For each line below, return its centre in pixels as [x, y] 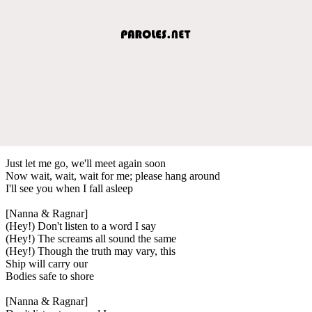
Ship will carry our [47, 263]
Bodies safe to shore [50, 276]
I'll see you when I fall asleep [69, 188]
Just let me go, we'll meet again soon [86, 163]
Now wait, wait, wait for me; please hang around [113, 175]
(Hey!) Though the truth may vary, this [91, 251]
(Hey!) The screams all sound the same [91, 238]
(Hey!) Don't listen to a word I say [81, 226]
